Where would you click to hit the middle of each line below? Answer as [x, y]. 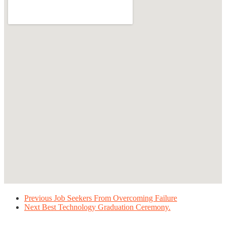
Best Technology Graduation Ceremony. [106, 207]
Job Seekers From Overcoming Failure [116, 198]
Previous [38, 198]
